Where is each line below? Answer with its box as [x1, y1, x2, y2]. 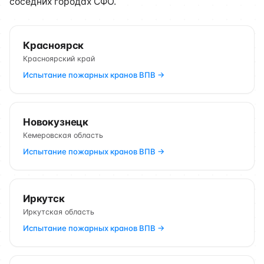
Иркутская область [23, 207, 94, 216]
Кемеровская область [23, 131, 103, 140]
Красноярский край [23, 54, 95, 63]
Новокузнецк [23, 116, 89, 128]
